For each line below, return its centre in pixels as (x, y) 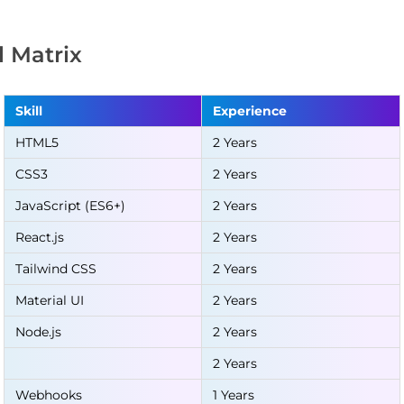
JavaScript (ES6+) (70, 206)
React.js (40, 237)
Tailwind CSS (56, 269)
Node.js (38, 332)
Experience (250, 111)
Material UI (50, 300)
